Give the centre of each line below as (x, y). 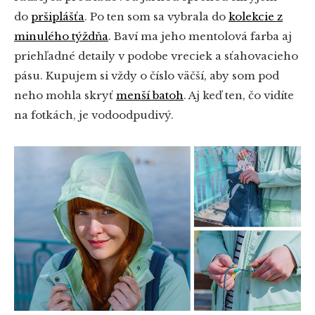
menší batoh (150, 96)
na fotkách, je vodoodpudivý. (94, 115)
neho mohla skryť (65, 96)
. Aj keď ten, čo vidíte (239, 96)
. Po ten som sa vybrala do (155, 17)
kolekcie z (256, 17)
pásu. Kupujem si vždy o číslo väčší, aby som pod (147, 76)
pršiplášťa (58, 17)
